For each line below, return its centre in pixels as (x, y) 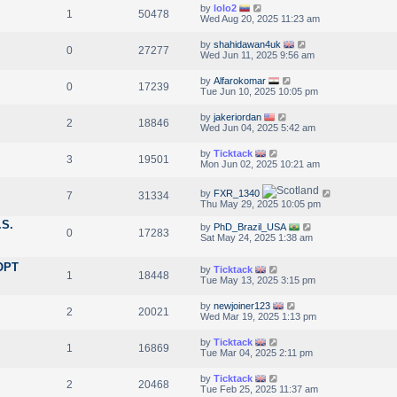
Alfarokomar (240, 80)
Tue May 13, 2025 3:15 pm (258, 280)
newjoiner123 (242, 305)
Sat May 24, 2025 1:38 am (257, 237)
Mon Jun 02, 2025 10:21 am (260, 163)
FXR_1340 (237, 193)
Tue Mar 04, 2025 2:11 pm (257, 352)
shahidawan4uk (247, 44)
